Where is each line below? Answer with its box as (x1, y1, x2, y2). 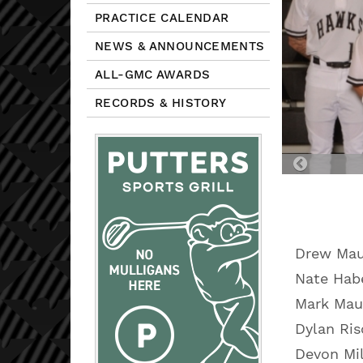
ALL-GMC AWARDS (95, 67, 211, 82)
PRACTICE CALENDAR (95, 11, 229, 25)
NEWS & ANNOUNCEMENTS (95, 39, 265, 53)
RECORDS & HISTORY (95, 96, 227, 110)
